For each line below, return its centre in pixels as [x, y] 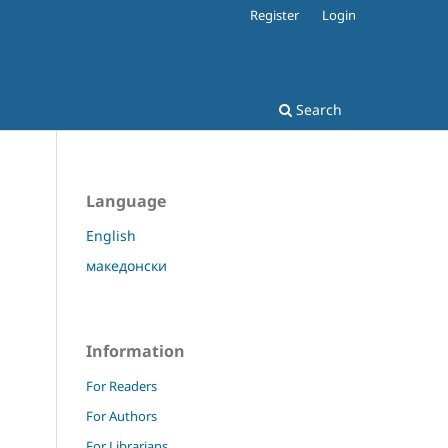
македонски [126, 265]
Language [126, 200]
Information [135, 350]
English [111, 235]
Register [275, 14]
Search [317, 109]
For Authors [121, 415]
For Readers [121, 385]
